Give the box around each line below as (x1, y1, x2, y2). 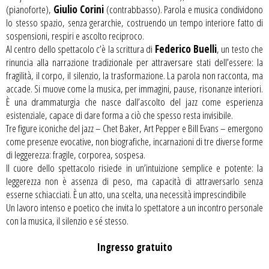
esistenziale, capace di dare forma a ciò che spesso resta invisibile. (6, 108, 233, 122)
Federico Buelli (154, 42, 217, 56)
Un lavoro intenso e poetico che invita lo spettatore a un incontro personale (6, 201, 263, 215)
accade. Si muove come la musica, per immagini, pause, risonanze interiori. (6, 82, 263, 96)
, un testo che (217, 42, 264, 56)
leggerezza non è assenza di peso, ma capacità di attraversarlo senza (6, 174, 263, 189)
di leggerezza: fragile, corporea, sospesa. (6, 148, 145, 162)
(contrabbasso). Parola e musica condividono (104, 2, 264, 17)
